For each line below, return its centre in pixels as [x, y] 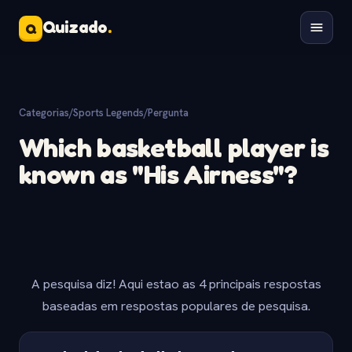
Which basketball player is [174, 147]
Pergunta [168, 113]
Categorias [44, 113]
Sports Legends [108, 113]
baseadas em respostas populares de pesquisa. [176, 306]
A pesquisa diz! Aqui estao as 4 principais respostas [176, 284]
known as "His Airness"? [158, 174]
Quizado [75, 27]
